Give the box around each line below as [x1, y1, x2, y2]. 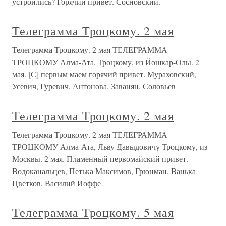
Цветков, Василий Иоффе [12, 178, 101, 188]
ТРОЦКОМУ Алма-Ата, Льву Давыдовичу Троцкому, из [12, 141, 207, 152]
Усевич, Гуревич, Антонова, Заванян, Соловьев [12, 81, 176, 91]
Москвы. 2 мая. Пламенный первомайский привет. [12, 153, 188, 164]
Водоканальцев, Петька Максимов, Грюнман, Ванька [12, 165, 196, 176]
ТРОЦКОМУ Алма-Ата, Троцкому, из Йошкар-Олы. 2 [12, 56, 199, 67]
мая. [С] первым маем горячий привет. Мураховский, [12, 69, 196, 79]
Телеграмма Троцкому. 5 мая [12, 204, 174, 220]
